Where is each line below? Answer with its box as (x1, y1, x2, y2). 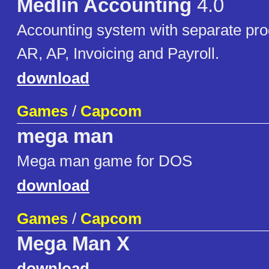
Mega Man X (17, 233, 130, 255)
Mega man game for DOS (17, 152, 192, 171)
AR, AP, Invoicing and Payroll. (17, 44, 219, 63)
